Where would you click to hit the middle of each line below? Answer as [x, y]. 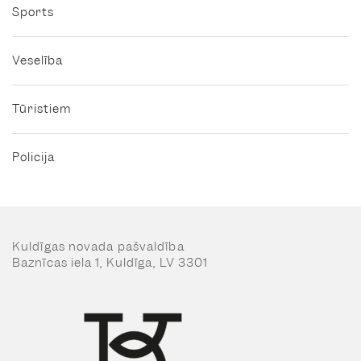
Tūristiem [42, 109]
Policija [33, 158]
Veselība [37, 61]
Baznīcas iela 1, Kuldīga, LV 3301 [110, 263]
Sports [33, 12]
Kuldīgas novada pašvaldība [98, 247]
